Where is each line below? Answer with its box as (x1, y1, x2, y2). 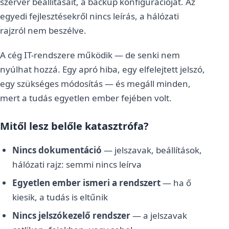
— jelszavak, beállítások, (102, 144, 202, 156)
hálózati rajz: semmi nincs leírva (12, 158, 142, 170)
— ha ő (161, 177, 191, 189)
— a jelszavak (130, 210, 187, 221)
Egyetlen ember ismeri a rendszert (12, 177, 161, 189)
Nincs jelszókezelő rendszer (12, 210, 130, 221)
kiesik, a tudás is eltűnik (12, 191, 108, 203)
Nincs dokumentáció (12, 144, 102, 156)
